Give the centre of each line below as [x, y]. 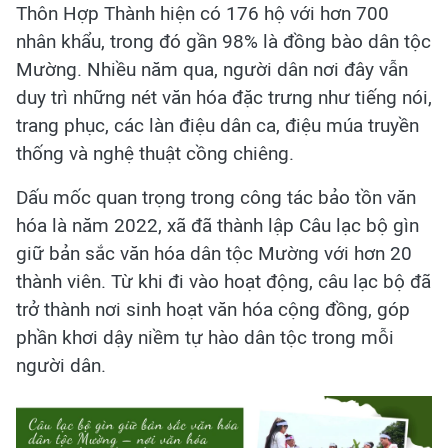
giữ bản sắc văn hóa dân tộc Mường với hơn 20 [214, 253]
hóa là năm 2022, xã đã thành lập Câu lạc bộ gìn [217, 225]
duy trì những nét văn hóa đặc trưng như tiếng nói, [224, 97]
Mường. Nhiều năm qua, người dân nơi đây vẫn [212, 69]
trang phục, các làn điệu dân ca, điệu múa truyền [217, 125]
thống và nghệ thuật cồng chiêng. [155, 153]
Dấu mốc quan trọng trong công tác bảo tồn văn [216, 197]
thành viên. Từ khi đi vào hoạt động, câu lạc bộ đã [223, 281]
